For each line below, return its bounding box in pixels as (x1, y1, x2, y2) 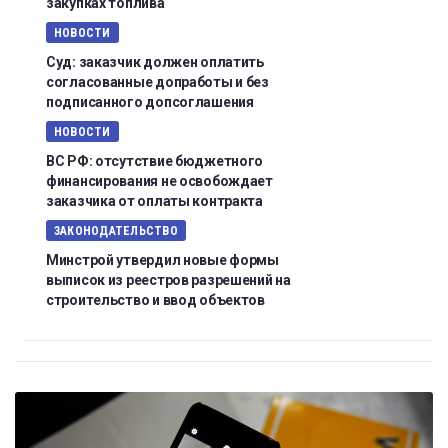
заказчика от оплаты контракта (46, 193, 263, 210)
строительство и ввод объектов (46, 292, 265, 309)
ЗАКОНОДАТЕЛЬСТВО (54, 224, 178, 239)
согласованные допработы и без (46, 74, 269, 91)
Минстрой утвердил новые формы (46, 252, 279, 269)
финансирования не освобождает (46, 173, 273, 190)
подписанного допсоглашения (46, 94, 254, 111)
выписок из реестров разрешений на (46, 272, 291, 289)
